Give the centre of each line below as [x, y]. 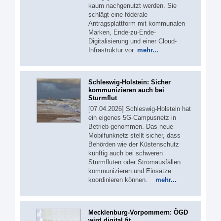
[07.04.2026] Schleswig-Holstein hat [140, 109]
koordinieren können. [122, 180]
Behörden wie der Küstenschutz [134, 144]
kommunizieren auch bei [126, 90]
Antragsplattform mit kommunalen [137, 23]
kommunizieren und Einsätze [130, 171]
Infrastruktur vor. [113, 50]
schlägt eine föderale [118, 14]
